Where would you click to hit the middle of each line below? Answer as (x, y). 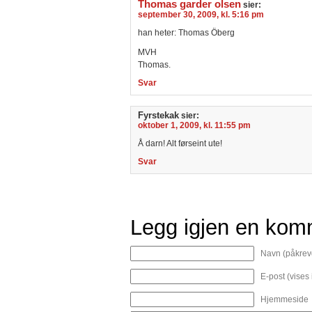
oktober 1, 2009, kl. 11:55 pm (194, 125)
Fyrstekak (158, 115)
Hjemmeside (284, 299)
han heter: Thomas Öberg (186, 33)
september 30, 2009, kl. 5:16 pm (201, 15)
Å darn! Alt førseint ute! (180, 143)
